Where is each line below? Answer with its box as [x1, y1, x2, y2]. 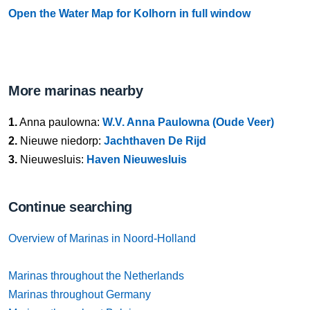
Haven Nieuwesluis [86, 154, 187, 165]
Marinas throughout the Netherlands [8, 270, 184, 282]
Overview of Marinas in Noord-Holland [8, 232, 196, 244]
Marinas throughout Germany [8, 289, 151, 300]
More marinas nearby [8, 83, 143, 98]
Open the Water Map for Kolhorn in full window [8, 8, 250, 19]
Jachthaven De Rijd [104, 135, 206, 147]
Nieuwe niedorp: [17, 135, 104, 147]
